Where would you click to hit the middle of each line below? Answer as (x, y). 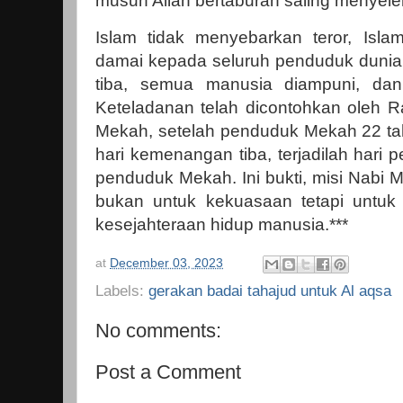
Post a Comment (168, 372)
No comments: (158, 331)
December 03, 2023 (166, 264)
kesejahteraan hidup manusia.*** (222, 224)
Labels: (122, 291)
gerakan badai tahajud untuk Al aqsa (270, 291)
